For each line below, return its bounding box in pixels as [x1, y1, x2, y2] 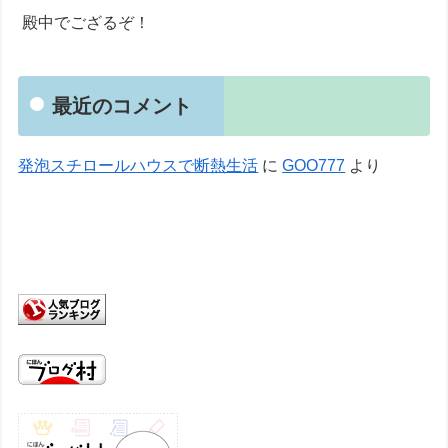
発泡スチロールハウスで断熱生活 [18, 157, 259, 175]
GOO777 [282, 157, 346, 175]
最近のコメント [52, 95, 193, 118]
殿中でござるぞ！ [22, 14, 151, 32]
